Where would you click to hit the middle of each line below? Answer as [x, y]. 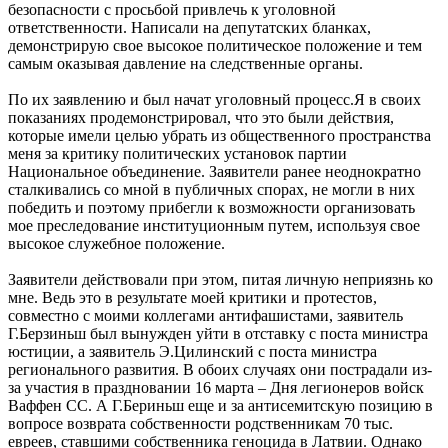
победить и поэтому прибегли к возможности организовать [211, 207]
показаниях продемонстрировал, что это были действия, [201, 117]
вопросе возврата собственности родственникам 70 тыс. [200, 423]
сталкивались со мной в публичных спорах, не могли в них [211, 189]
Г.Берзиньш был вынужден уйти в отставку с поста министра [218, 333]
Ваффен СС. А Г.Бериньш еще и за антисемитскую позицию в [220, 405]
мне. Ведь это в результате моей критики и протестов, [192, 297]
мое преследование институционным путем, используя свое [214, 225]
